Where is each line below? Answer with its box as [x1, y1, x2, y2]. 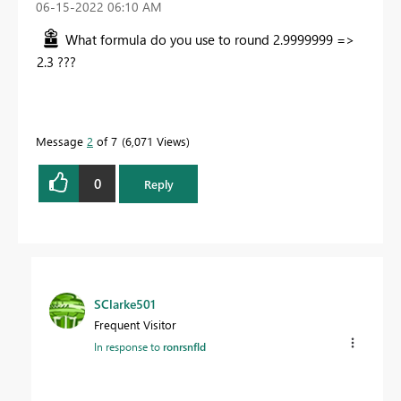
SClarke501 [94, 294, 156, 312]
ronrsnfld [163, 338, 206, 354]
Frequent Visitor [94, 316, 176, 332]
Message [36, 133, 87, 149]
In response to [94, 338, 163, 354]
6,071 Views [125, 133, 186, 149]
